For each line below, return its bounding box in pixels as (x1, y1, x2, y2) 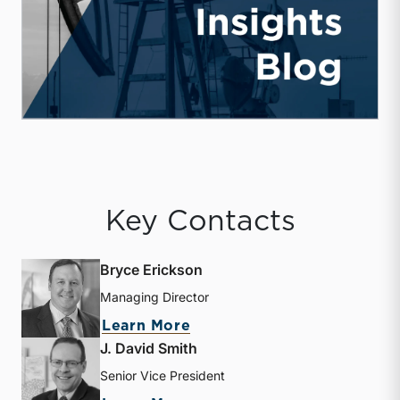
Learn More (102, 319, 191, 334)
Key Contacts (104, 207, 296, 237)
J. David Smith (100, 339, 197, 358)
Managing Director (100, 289, 209, 305)
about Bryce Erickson (195, 318, 363, 333)
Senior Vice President (100, 368, 225, 384)
